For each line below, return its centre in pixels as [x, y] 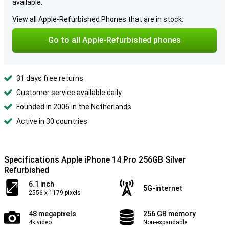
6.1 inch [41, 184]
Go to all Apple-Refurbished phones [114, 40]
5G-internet [163, 188]
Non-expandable [165, 222]
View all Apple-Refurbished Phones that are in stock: [98, 19]
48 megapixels [52, 214]
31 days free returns [50, 78]
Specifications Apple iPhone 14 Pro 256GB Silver [95, 160]
